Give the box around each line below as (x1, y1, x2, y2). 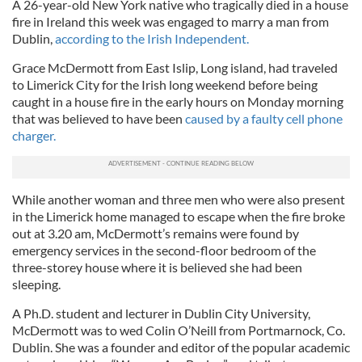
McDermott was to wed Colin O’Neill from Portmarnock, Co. (12, 322, 345, 338)
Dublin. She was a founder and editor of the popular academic (12, 339, 350, 355)
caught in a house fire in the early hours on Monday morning (12, 94, 343, 109)
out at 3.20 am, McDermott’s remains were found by (12, 225, 299, 241)
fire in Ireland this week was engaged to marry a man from (12, 14, 329, 29)
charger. (12, 128, 56, 143)
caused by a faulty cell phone (185, 111, 343, 126)
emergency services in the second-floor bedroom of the (12, 242, 316, 258)
